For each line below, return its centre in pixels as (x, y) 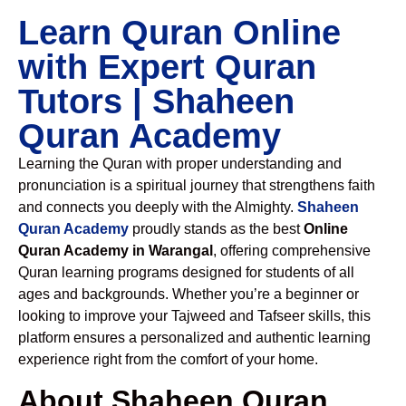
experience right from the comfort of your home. (168, 359)
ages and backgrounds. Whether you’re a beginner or (188, 294)
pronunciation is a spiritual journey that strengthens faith (197, 185)
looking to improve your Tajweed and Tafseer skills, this (194, 316)
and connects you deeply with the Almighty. (158, 207)
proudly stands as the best (216, 229)
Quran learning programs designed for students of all (186, 272)
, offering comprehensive (292, 251)
